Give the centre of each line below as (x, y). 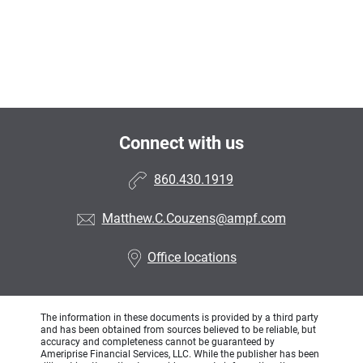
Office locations (192, 257)
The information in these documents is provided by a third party (179, 317)
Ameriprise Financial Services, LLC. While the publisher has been (180, 354)
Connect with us (181, 143)
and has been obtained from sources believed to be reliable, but (178, 329)
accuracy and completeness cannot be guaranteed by (158, 342)
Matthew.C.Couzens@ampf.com (194, 218)
